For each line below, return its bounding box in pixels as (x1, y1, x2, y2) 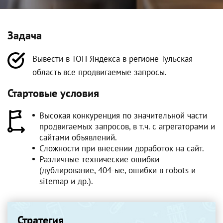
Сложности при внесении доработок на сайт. (39, 143, 204, 154)
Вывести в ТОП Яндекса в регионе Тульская (32, 53, 193, 64)
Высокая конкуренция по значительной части (39, 110, 207, 121)
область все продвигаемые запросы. (32, 67, 167, 78)
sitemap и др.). (39, 176, 93, 187)
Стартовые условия (7, 86, 99, 100)
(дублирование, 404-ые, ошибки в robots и (39, 165, 196, 176)
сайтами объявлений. (39, 132, 117, 143)
